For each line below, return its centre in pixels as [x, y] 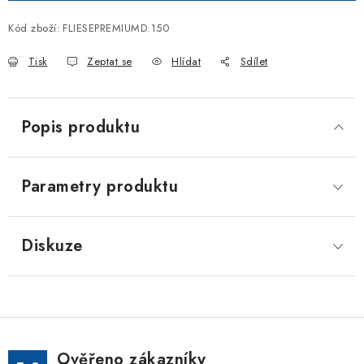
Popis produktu [80, 127]
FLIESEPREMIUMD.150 [116, 28]
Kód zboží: [34, 28]
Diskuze [52, 246]
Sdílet [254, 61]
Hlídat [186, 61]
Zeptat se [110, 61]
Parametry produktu [100, 186]
